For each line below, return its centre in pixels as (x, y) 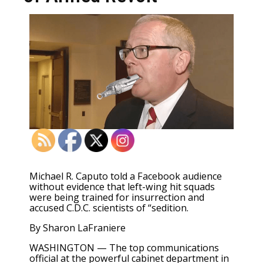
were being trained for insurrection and (117, 197)
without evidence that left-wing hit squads (122, 186)
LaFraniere (102, 228)
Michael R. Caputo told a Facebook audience (126, 176)
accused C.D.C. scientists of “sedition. (109, 208)
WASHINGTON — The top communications (124, 248)
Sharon (60, 228)
